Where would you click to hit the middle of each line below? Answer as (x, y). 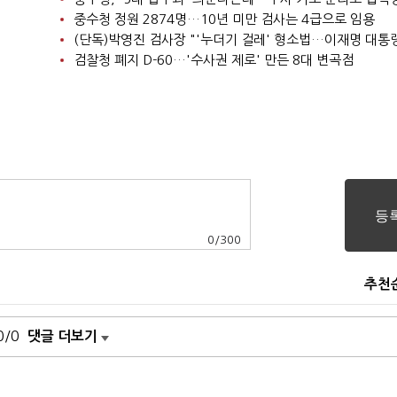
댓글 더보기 (62, 336)
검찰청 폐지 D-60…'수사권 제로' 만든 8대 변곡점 (213, 60)
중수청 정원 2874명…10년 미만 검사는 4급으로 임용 (224, 19)
